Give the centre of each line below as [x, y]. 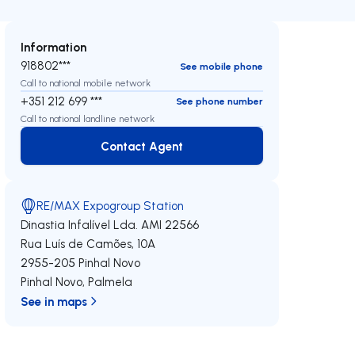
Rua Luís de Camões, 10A [88, 244]
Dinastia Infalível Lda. [80, 225]
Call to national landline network [88, 118]
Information [54, 47]
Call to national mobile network [86, 83]
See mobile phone [221, 66]
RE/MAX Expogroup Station [111, 206]
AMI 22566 [170, 225]
